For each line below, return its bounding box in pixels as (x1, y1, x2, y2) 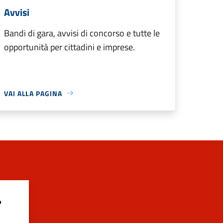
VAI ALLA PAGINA (4, 88, 62, 99)
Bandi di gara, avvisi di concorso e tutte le (4, 26, 160, 40)
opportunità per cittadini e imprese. (4, 40, 135, 54)
